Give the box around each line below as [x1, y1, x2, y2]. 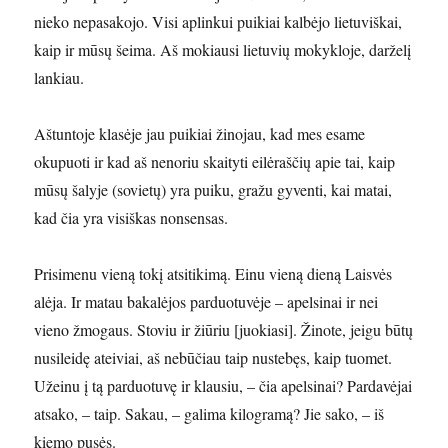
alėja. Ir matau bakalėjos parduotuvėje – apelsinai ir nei [34, 290, 379, 312]
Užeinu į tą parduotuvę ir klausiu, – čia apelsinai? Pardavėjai [34, 374, 413, 396]
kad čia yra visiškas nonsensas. [34, 206, 229, 228]
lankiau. [34, 66, 85, 88]
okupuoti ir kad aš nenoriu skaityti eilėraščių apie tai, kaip [34, 150, 396, 172]
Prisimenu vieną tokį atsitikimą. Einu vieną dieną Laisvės [34, 262, 393, 284]
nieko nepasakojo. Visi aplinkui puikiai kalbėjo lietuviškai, [34, 10, 403, 32]
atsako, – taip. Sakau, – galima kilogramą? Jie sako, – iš [34, 402, 385, 424]
